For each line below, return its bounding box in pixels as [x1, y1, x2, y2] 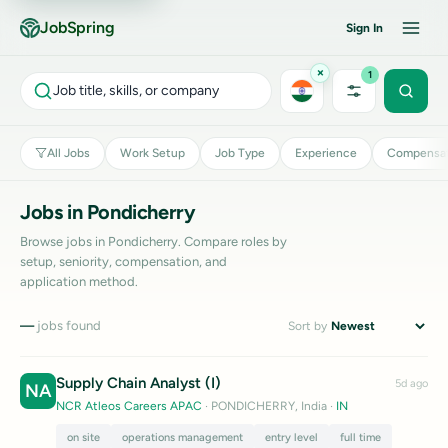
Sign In [346, 20, 383, 35]
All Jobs [47, 145, 90, 160]
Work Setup [120, 145, 185, 160]
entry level [265, 430, 318, 444]
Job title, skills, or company [53, 82, 219, 99]
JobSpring [40, 18, 115, 37]
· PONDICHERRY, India [202, 399, 327, 413]
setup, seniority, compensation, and [20, 254, 227, 269]
